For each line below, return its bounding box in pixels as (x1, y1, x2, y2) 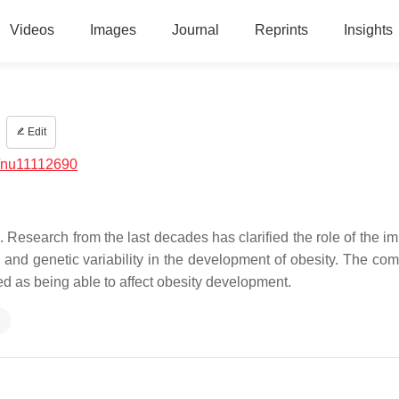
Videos (9, 22, 54, 37)
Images (89, 22, 136, 37)
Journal (171, 22, 219, 37)
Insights (343, 22, 393, 37)
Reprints (254, 22, 308, 37)
